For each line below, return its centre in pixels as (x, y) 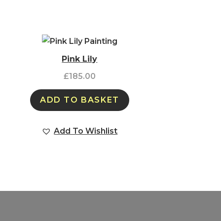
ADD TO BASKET (79, 100)
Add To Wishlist (86, 131)
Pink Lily (80, 59)
